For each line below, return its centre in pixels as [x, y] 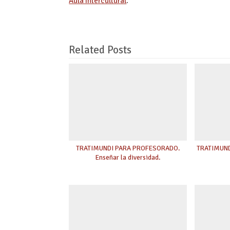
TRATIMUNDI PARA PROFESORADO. [128, 148]
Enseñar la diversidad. [128, 158]
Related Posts [100, 50]
